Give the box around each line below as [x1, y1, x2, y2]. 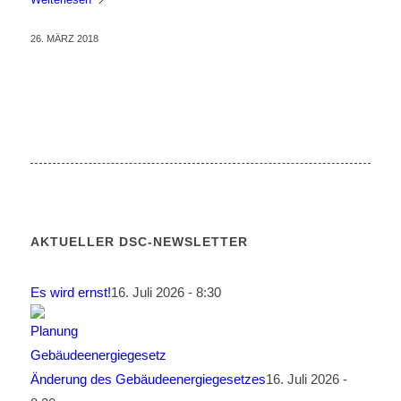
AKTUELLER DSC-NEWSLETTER [30, 235, 248, 250]
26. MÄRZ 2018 [30, 33, 98, 45]
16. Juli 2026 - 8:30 [110, 285, 221, 301]
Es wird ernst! [30, 285, 111, 301]
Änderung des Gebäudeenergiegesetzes [30, 371, 266, 388]
